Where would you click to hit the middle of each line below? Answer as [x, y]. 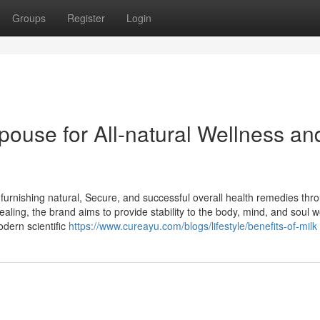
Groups [29, 18]
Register [86, 18]
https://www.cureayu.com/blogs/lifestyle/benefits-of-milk [193, 226]
